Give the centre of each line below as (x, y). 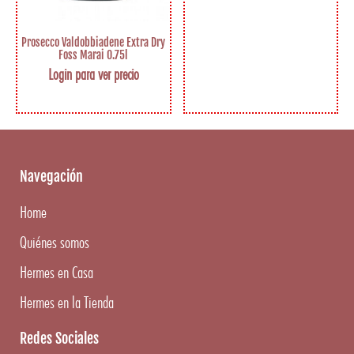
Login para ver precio (93, 74)
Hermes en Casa (56, 272)
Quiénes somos (55, 242)
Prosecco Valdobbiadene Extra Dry (94, 42)
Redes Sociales (59, 338)
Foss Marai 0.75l (94, 55)
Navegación (51, 176)
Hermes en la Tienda (67, 302)
